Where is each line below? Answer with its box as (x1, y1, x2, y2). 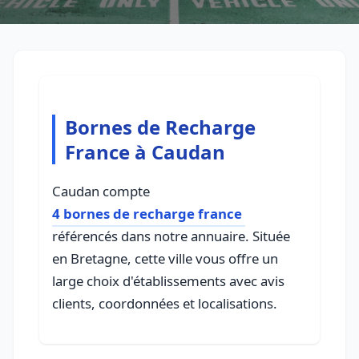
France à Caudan (65, 139, 225, 166)
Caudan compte (52, 182, 150, 201)
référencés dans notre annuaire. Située (52, 227, 290, 246)
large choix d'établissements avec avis (52, 272, 284, 291)
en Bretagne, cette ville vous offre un (52, 249, 278, 268)
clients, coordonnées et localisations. (52, 294, 277, 313)
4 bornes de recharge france (52, 204, 242, 224)
